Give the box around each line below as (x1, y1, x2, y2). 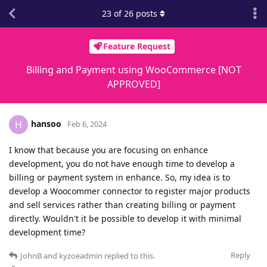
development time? (9, 226, 85, 238)
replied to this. (103, 250, 155, 261)
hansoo (31, 117, 61, 129)
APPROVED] (107, 77, 160, 91)
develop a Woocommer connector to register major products (9, 185, 250, 197)
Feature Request (103, 41, 170, 52)
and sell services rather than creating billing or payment (9, 198, 235, 210)
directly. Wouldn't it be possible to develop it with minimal (9, 212, 241, 224)
